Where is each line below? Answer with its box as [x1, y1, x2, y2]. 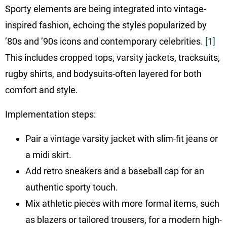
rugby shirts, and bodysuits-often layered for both [5, 68, 202, 79]
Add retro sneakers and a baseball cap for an [25, 165, 204, 176]
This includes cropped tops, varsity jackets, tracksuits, [5, 52, 220, 63]
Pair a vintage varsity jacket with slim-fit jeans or [25, 133, 218, 144]
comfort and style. [5, 84, 78, 95]
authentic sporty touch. [25, 181, 118, 193]
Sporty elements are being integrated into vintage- [5, 3, 206, 14]
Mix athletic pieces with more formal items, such [25, 198, 219, 209]
